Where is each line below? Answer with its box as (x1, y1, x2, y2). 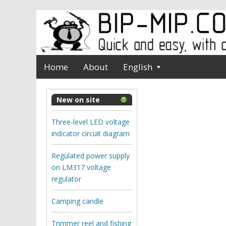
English (123, 61, 152, 73)
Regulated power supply (51, 150, 130, 160)
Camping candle (51, 196, 103, 206)
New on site (56, 94, 100, 104)
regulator (51, 174, 81, 184)
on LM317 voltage (51, 162, 111, 172)
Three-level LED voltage (51, 117, 130, 127)
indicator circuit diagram (51, 128, 130, 138)
